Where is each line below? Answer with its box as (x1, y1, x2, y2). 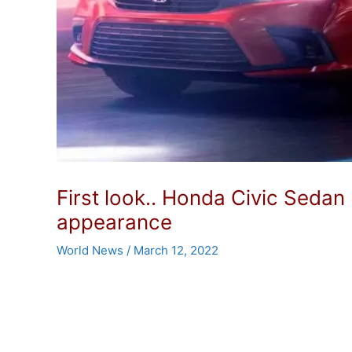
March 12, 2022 (134, 243, 218, 258)
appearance (57, 210, 172, 234)
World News (57, 243, 123, 258)
